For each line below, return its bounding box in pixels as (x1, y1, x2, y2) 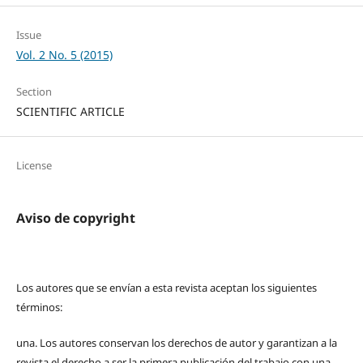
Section (15, 84, 52, 100)
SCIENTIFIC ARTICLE (15, 104, 125, 120)
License (15, 158, 52, 173)
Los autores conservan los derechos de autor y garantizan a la (39, 335, 337, 351)
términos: (15, 300, 62, 315)
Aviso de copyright (15, 209, 135, 228)
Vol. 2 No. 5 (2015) (15, 47, 113, 63)
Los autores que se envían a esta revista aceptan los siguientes (15, 280, 317, 296)
